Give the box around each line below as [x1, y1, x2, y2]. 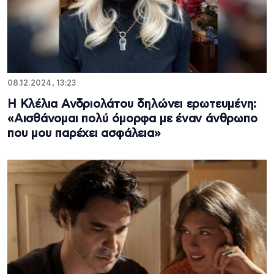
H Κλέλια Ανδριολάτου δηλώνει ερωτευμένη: [7, 98, 257, 110]
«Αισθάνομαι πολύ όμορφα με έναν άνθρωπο [7, 113, 257, 125]
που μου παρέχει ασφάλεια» [7, 127, 161, 139]
